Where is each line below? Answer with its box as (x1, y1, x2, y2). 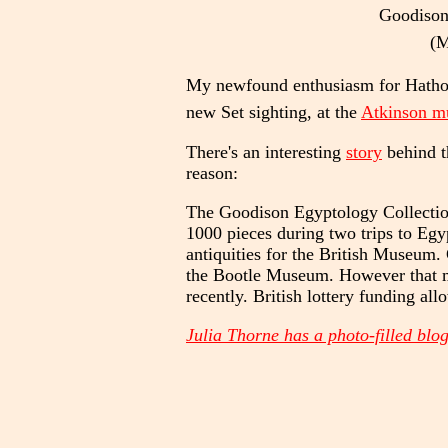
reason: (186, 163, 238, 183)
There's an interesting (186, 142, 346, 162)
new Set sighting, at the (186, 102, 361, 122)
